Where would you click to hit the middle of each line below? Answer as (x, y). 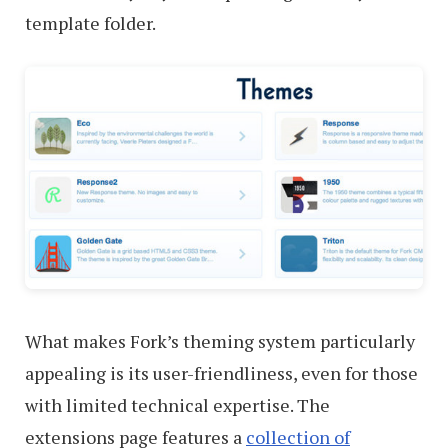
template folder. (90, 22)
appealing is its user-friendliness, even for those (221, 372)
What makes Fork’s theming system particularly (220, 340)
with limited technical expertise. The (177, 404)
